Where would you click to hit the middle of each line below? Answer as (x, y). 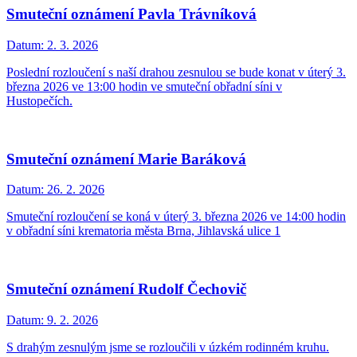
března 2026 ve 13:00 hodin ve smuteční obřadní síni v (144, 86)
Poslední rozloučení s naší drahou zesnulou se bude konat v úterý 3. (176, 72)
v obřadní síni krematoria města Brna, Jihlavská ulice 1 (143, 231)
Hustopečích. (39, 100)
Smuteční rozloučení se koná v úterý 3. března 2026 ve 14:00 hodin (176, 217)
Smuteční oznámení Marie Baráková (126, 159)
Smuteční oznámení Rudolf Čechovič (126, 289)
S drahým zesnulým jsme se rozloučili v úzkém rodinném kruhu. (168, 347)
